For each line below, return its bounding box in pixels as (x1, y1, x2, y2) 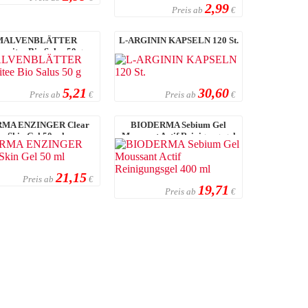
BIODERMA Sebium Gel (131, 119, 227, 130)
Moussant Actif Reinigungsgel (121, 130, 236, 141)
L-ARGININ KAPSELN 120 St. (118, 34, 239, 45)
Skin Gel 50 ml (8, 130, 65, 141)
